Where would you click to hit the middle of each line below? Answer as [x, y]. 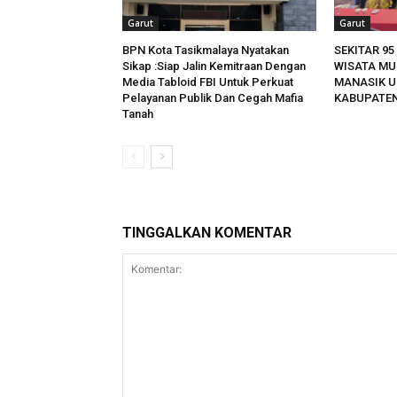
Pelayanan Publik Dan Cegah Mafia [213, 98]
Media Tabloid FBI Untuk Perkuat [208, 82]
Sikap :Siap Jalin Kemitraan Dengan [214, 66]
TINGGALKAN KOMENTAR [207, 233]
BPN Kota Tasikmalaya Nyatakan [206, 51]
